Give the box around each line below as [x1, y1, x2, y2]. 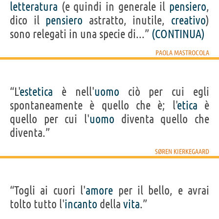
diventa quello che [114, 112, 209, 126]
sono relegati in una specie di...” [10, 27, 152, 41]
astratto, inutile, [83, 13, 172, 27]
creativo [171, 13, 206, 27]
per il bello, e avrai [113, 183, 209, 197]
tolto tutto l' [10, 197, 65, 211]
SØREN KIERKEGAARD [155, 147, 209, 155]
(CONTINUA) [152, 27, 205, 41]
